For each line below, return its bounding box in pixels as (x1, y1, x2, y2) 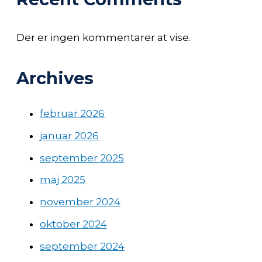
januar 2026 (40, 129, 99, 142)
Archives (16, 67, 94, 88)
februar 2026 (40, 108, 105, 120)
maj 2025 (40, 174, 85, 186)
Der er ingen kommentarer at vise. (16, 31, 191, 43)
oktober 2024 (40, 218, 107, 230)
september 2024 (40, 240, 125, 252)
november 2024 (40, 196, 120, 208)
